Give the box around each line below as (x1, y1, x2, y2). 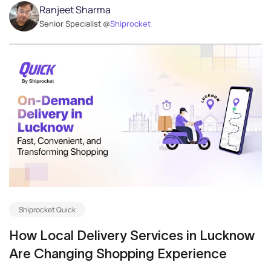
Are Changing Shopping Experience (9, 246, 227, 261)
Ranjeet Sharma (39, 3, 111, 16)
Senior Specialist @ (39, 18, 110, 29)
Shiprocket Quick (19, 204, 76, 215)
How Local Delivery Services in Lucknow (9, 228, 255, 243)
